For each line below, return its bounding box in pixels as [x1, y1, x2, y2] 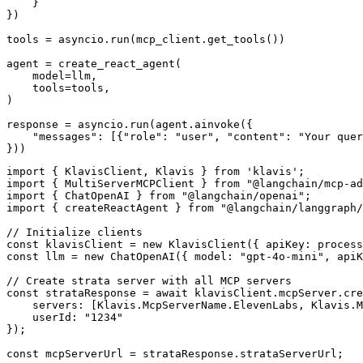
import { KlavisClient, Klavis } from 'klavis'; [6, 165, 305, 178]
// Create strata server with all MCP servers [6, 275, 292, 288]
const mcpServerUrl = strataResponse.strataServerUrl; [6, 348, 344, 361]
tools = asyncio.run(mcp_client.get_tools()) [6, 33, 285, 46]
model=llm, [6, 70, 97, 83]
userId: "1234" [6, 311, 123, 324]
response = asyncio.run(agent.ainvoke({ [6, 118, 253, 131]
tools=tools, [6, 82, 110, 95]
